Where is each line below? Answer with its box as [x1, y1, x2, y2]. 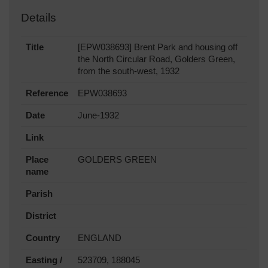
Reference [26, 88, 68, 98]
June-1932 [78, 110, 119, 120]
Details [21, 11, 56, 24]
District [26, 211, 56, 221]
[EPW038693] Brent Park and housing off [78, 42, 237, 52]
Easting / [26, 255, 62, 265]
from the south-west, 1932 [78, 66, 179, 76]
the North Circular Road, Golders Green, [78, 54, 235, 64]
